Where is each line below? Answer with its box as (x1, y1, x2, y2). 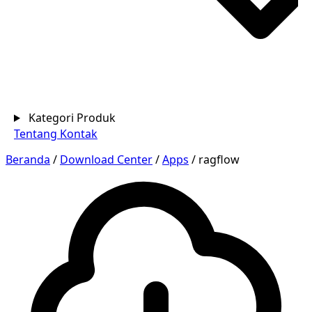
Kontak (60, 126, 97, 141)
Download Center (60, 152, 153, 167)
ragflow (198, 152, 240, 167)
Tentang (14, 126, 60, 141)
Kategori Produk (28, 110, 116, 125)
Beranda (6, 152, 50, 167)
